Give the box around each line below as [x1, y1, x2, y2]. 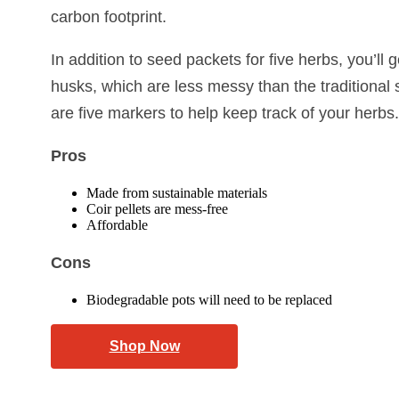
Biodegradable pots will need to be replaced [86, 292, 332, 308]
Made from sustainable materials [86, 185, 267, 201]
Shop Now [109, 338, 180, 354]
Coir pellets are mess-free [86, 201, 228, 217]
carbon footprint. [51, 8, 167, 27]
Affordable [86, 217, 148, 233]
